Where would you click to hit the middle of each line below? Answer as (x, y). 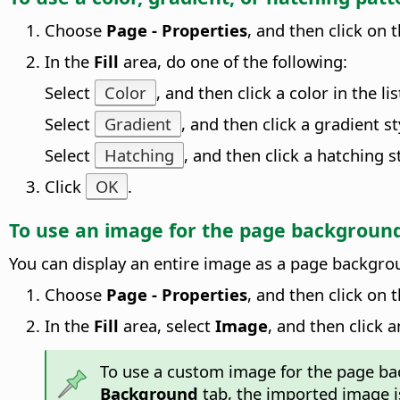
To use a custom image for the (219, 371)
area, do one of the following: (235, 62)
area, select (169, 326)
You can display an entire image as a (150, 263)
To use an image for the (124, 229)
